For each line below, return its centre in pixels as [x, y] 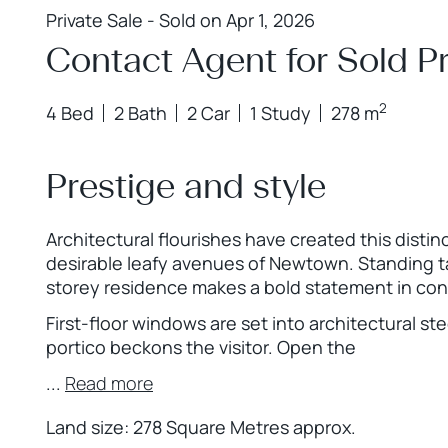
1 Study [280, 113]
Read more [109, 383]
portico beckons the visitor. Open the [201, 347]
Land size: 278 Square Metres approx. [201, 427]
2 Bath [140, 113]
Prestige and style [186, 186]
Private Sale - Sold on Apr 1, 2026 [180, 20]
